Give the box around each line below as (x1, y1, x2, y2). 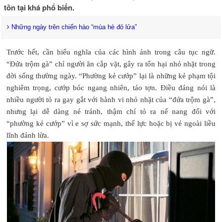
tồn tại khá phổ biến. (4, 1, 74, 13)
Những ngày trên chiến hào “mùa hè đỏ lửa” (9, 23, 137, 31)
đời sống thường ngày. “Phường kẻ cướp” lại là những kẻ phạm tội (6, 71, 216, 80)
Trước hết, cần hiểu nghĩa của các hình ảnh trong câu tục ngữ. (6, 48, 216, 56)
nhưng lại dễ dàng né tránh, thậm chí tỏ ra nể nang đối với (6, 107, 216, 115)
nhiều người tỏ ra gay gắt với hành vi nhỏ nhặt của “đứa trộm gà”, (6, 95, 216, 104)
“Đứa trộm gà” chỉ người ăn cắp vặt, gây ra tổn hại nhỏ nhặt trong (6, 59, 216, 68)
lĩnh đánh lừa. (6, 131, 49, 139)
